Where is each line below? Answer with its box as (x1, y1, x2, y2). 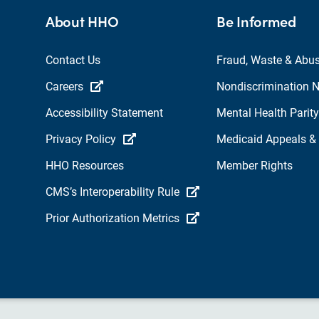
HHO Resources (46, 157, 124, 173)
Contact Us (46, 52, 100, 68)
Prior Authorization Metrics (46, 210, 179, 226)
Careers (46, 78, 83, 94)
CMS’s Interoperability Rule (46, 184, 179, 199)
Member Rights (216, 157, 293, 173)
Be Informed (216, 11, 296, 32)
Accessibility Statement (46, 105, 163, 120)
